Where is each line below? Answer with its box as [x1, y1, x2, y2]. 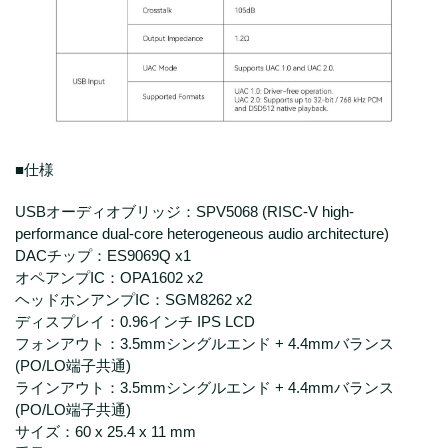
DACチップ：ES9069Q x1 [15, 246, 191, 264]
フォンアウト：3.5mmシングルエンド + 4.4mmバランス [15, 334, 394, 352]
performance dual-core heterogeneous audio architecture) [15, 224, 389, 242]
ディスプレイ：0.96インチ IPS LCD [15, 312, 255, 330]
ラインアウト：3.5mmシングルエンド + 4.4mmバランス [15, 378, 394, 396]
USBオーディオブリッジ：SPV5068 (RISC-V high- [15, 202, 354, 220]
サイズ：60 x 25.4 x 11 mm [15, 422, 196, 440]
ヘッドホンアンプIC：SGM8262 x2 [15, 290, 252, 308]
